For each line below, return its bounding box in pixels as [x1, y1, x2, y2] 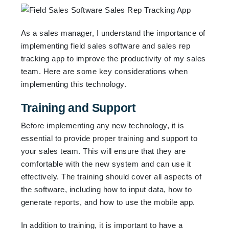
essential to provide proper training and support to [20, 133, 198, 143]
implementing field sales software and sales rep [20, 41, 191, 50]
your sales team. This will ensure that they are [20, 146, 186, 155]
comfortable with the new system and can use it [20, 159, 191, 168]
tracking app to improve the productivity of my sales [20, 54, 206, 63]
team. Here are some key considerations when [20, 66, 188, 76]
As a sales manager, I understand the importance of [20, 28, 205, 37]
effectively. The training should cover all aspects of [20, 172, 202, 181]
